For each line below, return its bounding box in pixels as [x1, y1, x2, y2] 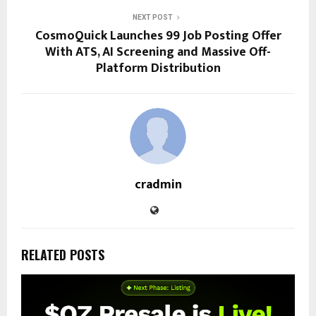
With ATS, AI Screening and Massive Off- [45, 41, 271, 63]
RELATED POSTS [21, 245, 104, 264]
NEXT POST [132, 13, 173, 21]
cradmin [134, 174, 182, 195]
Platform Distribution [95, 57, 221, 79]
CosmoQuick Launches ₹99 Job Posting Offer [35, 25, 281, 47]
